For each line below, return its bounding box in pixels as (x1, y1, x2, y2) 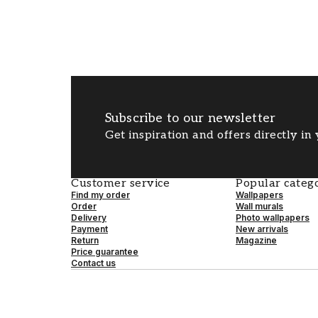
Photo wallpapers (236, 212, 309, 223)
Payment (71, 224, 108, 234)
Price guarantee (71, 246, 138, 257)
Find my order (71, 190, 130, 200)
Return (71, 235, 99, 246)
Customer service (71, 177, 170, 190)
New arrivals (236, 224, 288, 234)
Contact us (71, 258, 116, 268)
